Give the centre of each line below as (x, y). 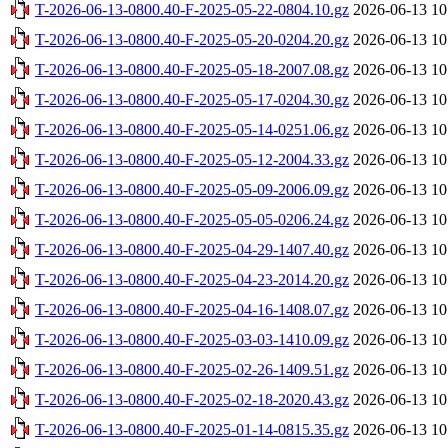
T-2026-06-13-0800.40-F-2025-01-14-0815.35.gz (192, 429)
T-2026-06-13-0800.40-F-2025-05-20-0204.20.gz (192, 39)
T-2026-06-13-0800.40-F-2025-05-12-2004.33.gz (192, 159)
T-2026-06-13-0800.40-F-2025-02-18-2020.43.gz (192, 399)
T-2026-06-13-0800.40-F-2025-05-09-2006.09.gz (192, 189)
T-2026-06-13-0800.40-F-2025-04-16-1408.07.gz (192, 309)
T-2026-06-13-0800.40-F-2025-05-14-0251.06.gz (192, 129)
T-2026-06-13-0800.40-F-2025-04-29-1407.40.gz (192, 249)
